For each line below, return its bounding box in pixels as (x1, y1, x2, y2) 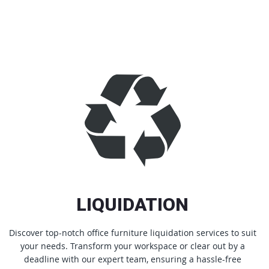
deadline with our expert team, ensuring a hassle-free (23, 253, 241, 265)
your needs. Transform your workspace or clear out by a (20, 240, 245, 252)
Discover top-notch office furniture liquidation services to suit (8, 226, 256, 238)
